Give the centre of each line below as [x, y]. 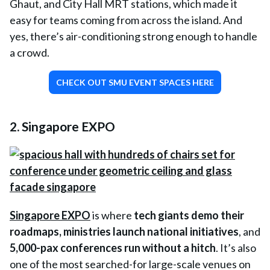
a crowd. [30, 52]
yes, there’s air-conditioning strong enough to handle [133, 36]
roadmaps [34, 231]
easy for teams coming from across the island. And [126, 20]
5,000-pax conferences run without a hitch [113, 248]
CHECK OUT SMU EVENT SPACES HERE [135, 82]
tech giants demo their [189, 215]
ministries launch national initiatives [151, 231]
